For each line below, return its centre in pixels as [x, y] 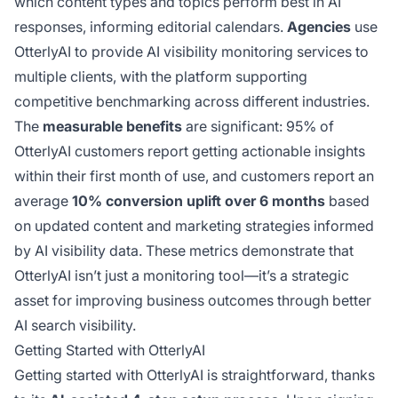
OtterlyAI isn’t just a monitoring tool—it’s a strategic [182, 275]
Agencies [319, 26]
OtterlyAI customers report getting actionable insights [190, 151]
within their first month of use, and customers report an [194, 175]
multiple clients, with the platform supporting [161, 76]
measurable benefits [112, 126]
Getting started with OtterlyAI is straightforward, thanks [195, 374]
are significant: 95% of [258, 126]
